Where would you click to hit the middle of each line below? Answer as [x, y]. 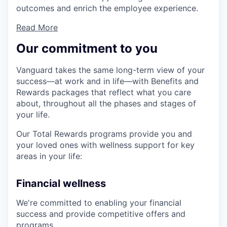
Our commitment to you [87, 49]
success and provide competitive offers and [101, 214]
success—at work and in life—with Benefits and [107, 81]
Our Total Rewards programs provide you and [104, 134]
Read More [37, 28]
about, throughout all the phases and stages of [106, 104]
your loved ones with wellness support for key [105, 145]
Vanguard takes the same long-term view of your [110, 70]
